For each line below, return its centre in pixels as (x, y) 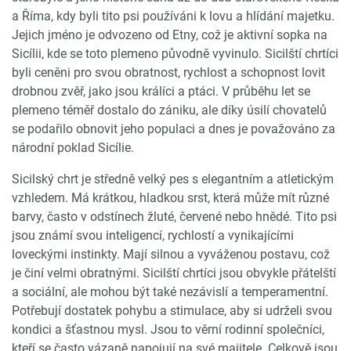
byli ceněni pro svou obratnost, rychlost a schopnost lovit (168, 72)
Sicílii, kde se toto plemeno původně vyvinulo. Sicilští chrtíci (175, 53)
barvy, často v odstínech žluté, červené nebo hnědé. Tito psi (174, 216)
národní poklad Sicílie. (73, 147)
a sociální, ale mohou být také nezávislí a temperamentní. (170, 291)
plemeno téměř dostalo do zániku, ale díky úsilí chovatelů (169, 110)
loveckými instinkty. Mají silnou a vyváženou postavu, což (171, 254)
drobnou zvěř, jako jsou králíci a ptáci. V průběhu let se (161, 91)
